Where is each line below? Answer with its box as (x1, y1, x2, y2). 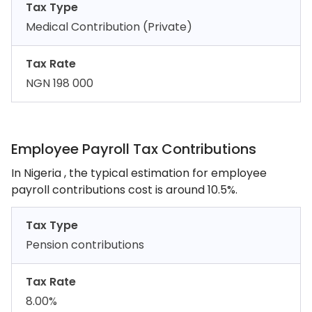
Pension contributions (26, 237, 144, 253)
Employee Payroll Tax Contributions (11, 139, 256, 159)
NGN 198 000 (26, 75, 93, 91)
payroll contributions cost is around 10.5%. (11, 182, 237, 198)
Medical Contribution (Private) (26, 19, 192, 35)
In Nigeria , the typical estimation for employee (11, 165, 267, 181)
